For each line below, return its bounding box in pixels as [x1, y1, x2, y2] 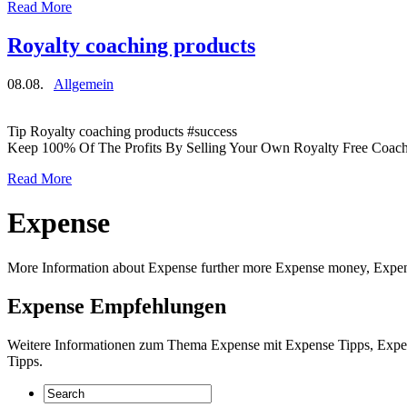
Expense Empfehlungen [7, 293, 226, 318]
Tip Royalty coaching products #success [7, 123, 237, 139]
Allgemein [54, 75, 114, 92]
